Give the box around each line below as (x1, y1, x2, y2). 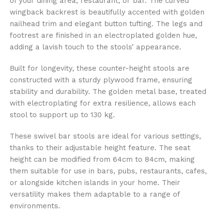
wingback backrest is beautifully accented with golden (10, 7, 204, 16)
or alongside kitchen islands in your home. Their (10, 178, 180, 187)
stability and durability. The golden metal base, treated (10, 87, 206, 96)
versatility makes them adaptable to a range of (10, 189, 180, 199)
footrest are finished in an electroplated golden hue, (10, 31, 197, 40)
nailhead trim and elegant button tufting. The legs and (10, 19, 202, 28)
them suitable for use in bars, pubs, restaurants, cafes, (10, 166, 207, 175)
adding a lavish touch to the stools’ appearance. (10, 42, 181, 51)
